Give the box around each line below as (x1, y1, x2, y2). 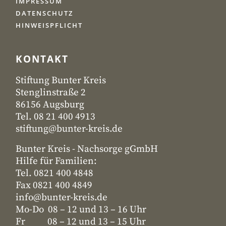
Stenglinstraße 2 (16, 87, 86, 98)
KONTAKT (16, 52, 69, 66)
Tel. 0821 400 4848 (16, 167, 93, 179)
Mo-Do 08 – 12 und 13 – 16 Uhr (16, 204, 146, 215)
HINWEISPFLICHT (16, 21, 83, 30)
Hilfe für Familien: (16, 155, 97, 167)
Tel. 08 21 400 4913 (16, 111, 95, 123)
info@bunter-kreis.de (16, 192, 107, 203)
